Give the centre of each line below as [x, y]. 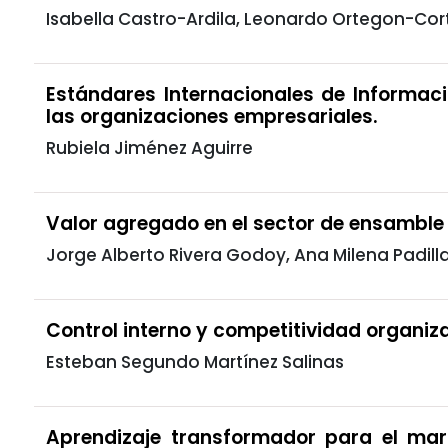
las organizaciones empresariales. [212, 116]
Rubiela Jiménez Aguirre [149, 147]
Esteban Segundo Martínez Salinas [195, 361]
